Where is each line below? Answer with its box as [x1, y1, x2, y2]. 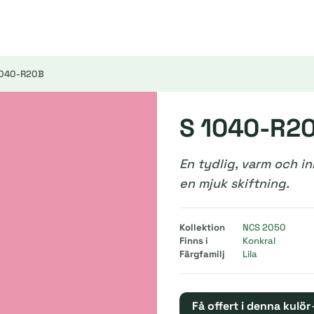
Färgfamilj [179, 248, 225, 260]
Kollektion [179, 221, 225, 233]
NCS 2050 [243, 221, 286, 233]
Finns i [179, 235, 208, 247]
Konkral [243, 235, 275, 247]
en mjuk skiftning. [179, 175, 289, 191]
